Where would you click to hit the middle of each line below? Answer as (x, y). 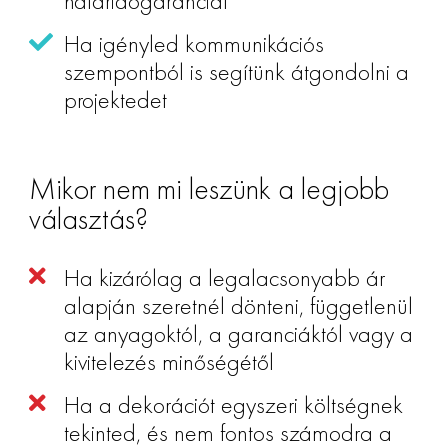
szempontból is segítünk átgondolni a (236, 71)
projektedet (115, 99)
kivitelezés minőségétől (168, 361)
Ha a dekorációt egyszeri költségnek (233, 404)
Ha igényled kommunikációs (193, 43)
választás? (88, 218)
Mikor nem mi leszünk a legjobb (208, 188)
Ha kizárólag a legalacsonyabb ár (224, 277)
